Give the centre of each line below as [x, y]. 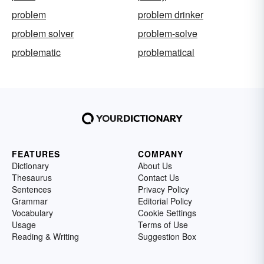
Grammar [30, 201]
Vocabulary [32, 213]
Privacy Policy [164, 189]
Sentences [32, 189]
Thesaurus [32, 177]
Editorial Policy [165, 201]
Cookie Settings [167, 213]
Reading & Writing [45, 236]
